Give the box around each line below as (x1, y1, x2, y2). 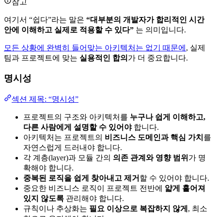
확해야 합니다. (23, 164, 74, 172)
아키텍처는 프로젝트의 (23, 133, 105, 142)
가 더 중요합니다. (128, 53, 188, 62)
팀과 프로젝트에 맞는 (4, 53, 79, 62)
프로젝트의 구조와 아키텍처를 (23, 113, 130, 122)
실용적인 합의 (79, 53, 128, 62)
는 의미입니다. (134, 25, 186, 34)
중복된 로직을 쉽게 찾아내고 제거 (23, 174, 139, 183)
